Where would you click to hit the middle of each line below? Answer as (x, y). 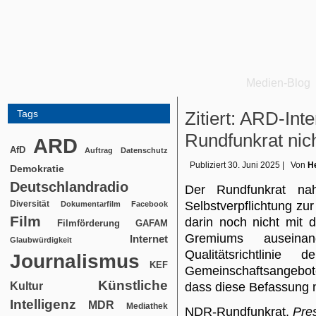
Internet (149, 239)
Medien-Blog (278, 83)
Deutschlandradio (69, 187)
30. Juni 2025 (254, 165)
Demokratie (37, 169)
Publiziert (208, 165)
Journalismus (75, 261)
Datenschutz (145, 150)
